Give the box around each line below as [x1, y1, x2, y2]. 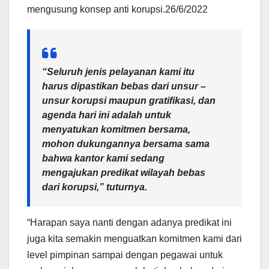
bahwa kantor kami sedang [42, 153, 165, 164]
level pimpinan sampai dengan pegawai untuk [27, 250, 223, 261]
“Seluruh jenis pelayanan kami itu [42, 67, 195, 77]
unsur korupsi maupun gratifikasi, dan [42, 95, 216, 106]
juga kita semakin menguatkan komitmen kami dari [27, 234, 242, 244]
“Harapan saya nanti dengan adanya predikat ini [27, 217, 232, 228]
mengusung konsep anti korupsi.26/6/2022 [27, 4, 208, 15]
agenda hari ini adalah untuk [42, 110, 171, 121]
